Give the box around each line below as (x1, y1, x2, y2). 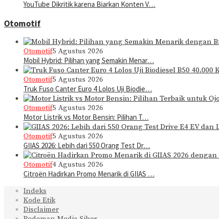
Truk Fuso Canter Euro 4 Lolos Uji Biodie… (23, 84, 152, 94)
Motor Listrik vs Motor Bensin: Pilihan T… (23, 112, 149, 122)
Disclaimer (23, 205, 59, 215)
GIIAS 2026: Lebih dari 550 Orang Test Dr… (23, 141, 150, 151)
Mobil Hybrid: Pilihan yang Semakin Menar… (23, 56, 154, 66)
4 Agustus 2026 (52, 160, 103, 170)
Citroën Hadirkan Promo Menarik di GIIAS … (23, 169, 154, 179)
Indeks (23, 186, 46, 196)
